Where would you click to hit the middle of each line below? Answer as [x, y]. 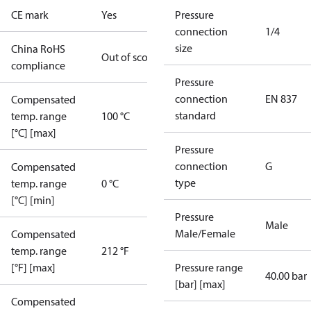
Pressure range [209, 267]
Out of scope [131, 57]
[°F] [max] [33, 267]
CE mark [30, 15]
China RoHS [38, 49]
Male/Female [205, 233]
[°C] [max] [34, 133]
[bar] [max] [200, 284]
